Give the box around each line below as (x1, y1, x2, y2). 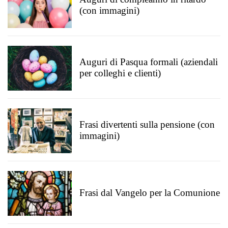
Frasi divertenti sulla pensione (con (79, 119, 215, 130)
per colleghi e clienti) (79, 68, 161, 78)
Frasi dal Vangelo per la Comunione (79, 187, 220, 198)
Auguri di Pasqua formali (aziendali (79, 56, 218, 67)
